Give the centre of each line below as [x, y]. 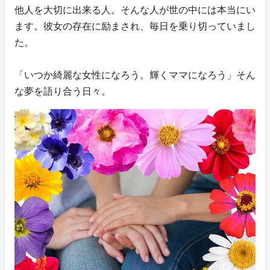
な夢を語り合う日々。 [63, 91]
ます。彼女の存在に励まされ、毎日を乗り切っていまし [135, 26]
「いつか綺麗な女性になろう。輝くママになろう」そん [135, 75]
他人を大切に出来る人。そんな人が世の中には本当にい [135, 10]
